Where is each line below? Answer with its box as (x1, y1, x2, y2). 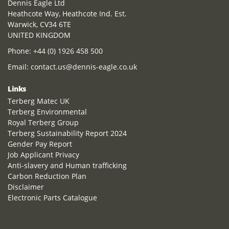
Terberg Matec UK (8, 96, 70, 106)
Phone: (8, 46, 33, 56)
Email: (8, 62, 31, 72)
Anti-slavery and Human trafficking (8, 161, 127, 171)
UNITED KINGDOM (8, 30, 71, 40)
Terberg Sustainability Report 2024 (8, 128, 127, 139)
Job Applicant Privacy (8, 150, 79, 160)
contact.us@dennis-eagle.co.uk (31, 62, 137, 72)
